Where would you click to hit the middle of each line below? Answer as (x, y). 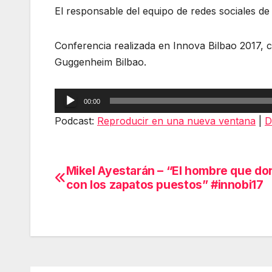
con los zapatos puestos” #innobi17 (165, 185)
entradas (94, 226)
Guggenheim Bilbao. (100, 62)
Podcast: (76, 121)
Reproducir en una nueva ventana (176, 121)
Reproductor (83, 96)
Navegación (109, 176)
